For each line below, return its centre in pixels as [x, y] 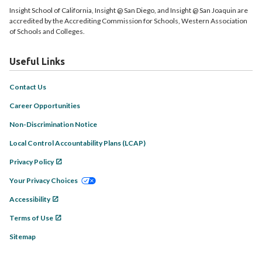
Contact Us [28, 87]
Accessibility [30, 199]
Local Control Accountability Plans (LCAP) [77, 143]
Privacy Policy [32, 162]
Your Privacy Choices [44, 180]
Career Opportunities [45, 106]
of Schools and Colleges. [47, 31]
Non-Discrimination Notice [53, 124]
